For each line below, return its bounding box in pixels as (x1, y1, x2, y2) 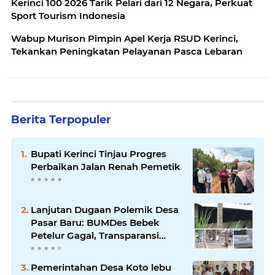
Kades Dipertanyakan (31, 242, 131, 254)
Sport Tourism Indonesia (11, 10, 125, 21)
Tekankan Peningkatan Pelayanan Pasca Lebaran (11, 45, 242, 57)
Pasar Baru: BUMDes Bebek (31, 217, 160, 228)
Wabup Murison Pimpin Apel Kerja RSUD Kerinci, (11, 33, 238, 44)
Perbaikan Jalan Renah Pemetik (31, 161, 180, 172)
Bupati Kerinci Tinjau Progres (31, 148, 166, 160)
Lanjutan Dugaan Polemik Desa (31, 204, 179, 215)
